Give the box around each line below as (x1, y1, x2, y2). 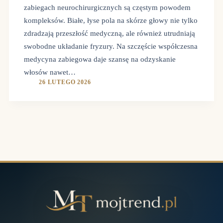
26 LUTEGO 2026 (39, 78, 91, 86)
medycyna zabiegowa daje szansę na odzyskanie (24, 55, 176, 63)
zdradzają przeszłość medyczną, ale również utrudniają (24, 29, 195, 37)
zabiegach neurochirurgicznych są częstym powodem (24, 3, 191, 11)
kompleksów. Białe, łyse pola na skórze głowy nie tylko (24, 16, 198, 24)
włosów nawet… (24, 68, 76, 76)
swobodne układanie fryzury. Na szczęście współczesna (24, 42, 198, 50)
